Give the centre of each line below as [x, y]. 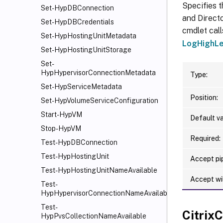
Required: [205, 138]
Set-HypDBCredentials [77, 22]
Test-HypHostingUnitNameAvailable [99, 170]
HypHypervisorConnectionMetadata [98, 73]
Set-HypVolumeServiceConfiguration [100, 101]
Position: [204, 97]
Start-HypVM [61, 114]
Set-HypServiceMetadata [81, 87]
